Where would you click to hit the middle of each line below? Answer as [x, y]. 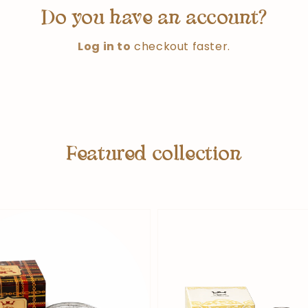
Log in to [104, 46]
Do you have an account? [154, 19]
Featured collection [154, 155]
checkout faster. [180, 46]
